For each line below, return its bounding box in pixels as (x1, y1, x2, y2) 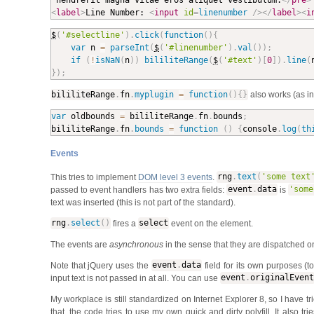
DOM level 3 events (137, 172, 213, 182)
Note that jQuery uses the (50, 260, 151, 271)
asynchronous (109, 239, 163, 250)
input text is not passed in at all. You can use (50, 273, 220, 283)
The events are (50, 239, 109, 250)
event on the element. (169, 218, 254, 228)
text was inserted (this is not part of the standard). (50, 197, 235, 207)
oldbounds (65, 111, 120, 121)
